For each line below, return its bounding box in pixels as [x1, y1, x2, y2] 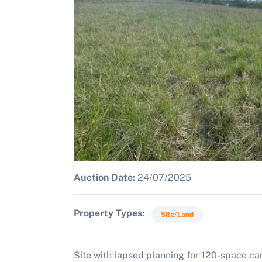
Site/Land [161, 211, 194, 219]
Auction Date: [74, 172, 135, 183]
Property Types [74, 208, 142, 219]
